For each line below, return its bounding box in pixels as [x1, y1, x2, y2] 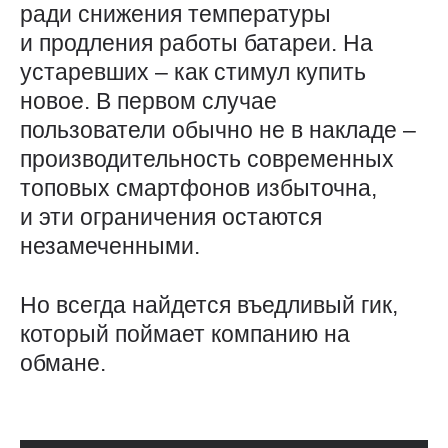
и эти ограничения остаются [20, 204, 322, 231]
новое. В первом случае [20, 88, 277, 115]
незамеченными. [20, 233, 200, 260]
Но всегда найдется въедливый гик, [20, 292, 398, 319]
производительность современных [20, 146, 394, 173]
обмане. [20, 350, 106, 377]
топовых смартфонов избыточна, [20, 175, 377, 202]
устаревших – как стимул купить [20, 59, 366, 86]
